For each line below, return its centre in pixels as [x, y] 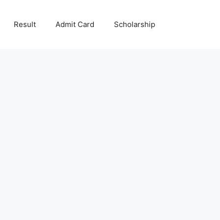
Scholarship [135, 24]
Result [25, 24]
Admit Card [75, 24]
